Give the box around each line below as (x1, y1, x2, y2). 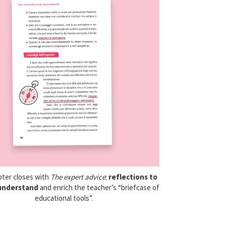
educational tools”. (35, 193, 93, 203)
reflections (108, 172, 148, 182)
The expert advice (50, 172, 106, 182)
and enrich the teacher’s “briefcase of (38, 183, 159, 193)
